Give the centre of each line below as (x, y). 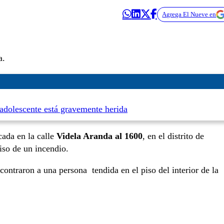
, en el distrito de (173, 136)
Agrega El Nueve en (189, 14)
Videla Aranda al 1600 (98, 136)
